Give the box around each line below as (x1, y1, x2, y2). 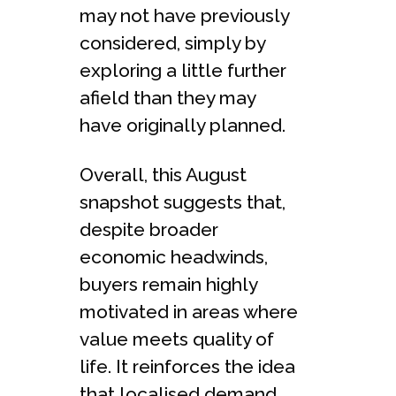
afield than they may (80, 86, 255, 109)
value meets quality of (80, 327, 274, 350)
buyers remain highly (80, 272, 257, 295)
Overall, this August (80, 163, 247, 186)
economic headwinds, (80, 245, 268, 268)
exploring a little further (80, 58, 286, 81)
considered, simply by (80, 31, 265, 54)
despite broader (80, 217, 218, 240)
